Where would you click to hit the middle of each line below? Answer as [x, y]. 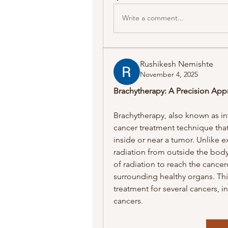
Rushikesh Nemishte [177, 64]
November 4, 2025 [169, 74]
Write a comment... [153, 18]
